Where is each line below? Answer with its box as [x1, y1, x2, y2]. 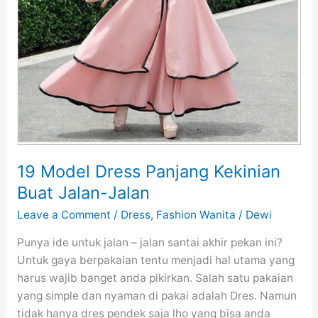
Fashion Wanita [155, 207, 236, 221]
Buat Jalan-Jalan [16, 182, 150, 203]
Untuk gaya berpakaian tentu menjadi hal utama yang [16, 253, 295, 268]
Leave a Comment [16, 207, 111, 221]
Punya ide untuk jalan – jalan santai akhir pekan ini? [16, 236, 283, 250]
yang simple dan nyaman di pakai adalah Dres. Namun [16, 289, 297, 303]
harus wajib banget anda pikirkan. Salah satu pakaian [16, 271, 293, 285]
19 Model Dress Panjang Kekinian [16, 160, 280, 182]
